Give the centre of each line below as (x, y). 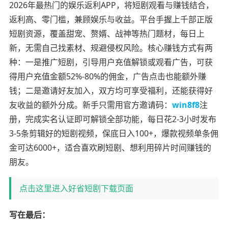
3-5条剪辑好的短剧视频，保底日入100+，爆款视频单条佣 (113, 133)
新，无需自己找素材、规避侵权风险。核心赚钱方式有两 (111, 48)
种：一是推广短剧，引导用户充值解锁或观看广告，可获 (111, 62)
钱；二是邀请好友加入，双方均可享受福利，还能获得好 (111, 90)
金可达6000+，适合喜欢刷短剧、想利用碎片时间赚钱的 (110, 147)
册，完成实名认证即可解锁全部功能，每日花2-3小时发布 (112, 119)
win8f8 (186, 105)
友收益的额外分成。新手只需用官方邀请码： (90, 105)
